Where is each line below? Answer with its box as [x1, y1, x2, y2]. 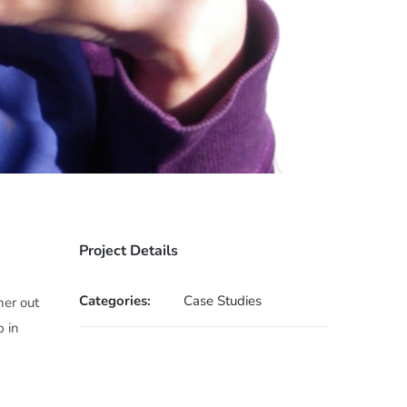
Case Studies [184, 291, 263, 310]
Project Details [79, 240, 179, 261]
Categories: [79, 291, 152, 310]
